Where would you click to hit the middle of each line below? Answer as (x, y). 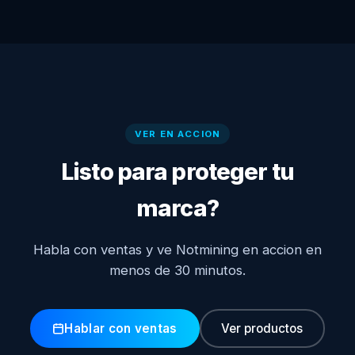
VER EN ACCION (177, 134)
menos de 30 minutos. (177, 270)
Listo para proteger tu (177, 172)
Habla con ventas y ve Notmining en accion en (177, 250)
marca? (177, 208)
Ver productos (262, 328)
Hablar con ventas (121, 328)
